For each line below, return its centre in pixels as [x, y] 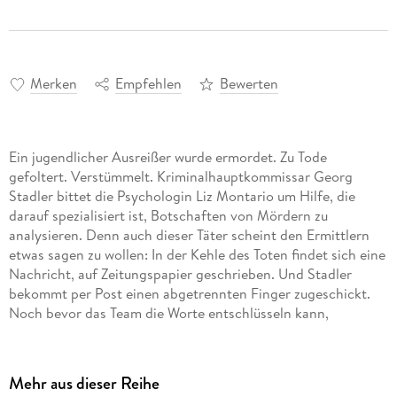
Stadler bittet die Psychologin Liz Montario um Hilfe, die [182, 196]
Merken [53, 84]
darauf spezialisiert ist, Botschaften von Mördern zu [168, 216]
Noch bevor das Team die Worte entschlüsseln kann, [168, 313]
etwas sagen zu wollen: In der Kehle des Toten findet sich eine [197, 255]
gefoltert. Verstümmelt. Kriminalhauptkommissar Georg [180, 177]
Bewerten [249, 84]
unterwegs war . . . [64, 352]
